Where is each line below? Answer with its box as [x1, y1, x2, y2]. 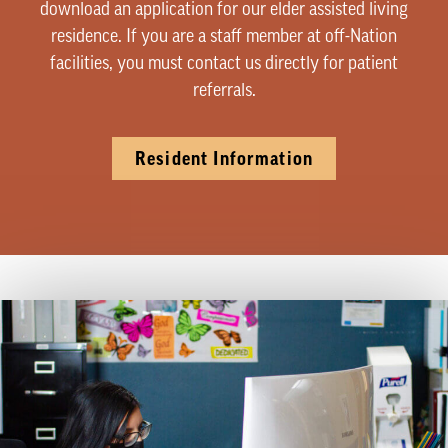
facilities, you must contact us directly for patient [50, 54, 398, 74]
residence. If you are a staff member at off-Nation [51, 27, 397, 47]
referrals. [192, 81, 256, 101]
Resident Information [135, 150, 313, 169]
